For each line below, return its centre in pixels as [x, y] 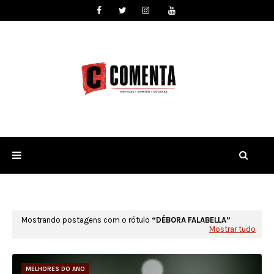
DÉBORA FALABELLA [191, 220]
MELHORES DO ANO [55, 269]
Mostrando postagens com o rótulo [87, 220]
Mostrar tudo [232, 229]
